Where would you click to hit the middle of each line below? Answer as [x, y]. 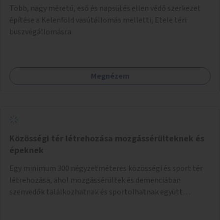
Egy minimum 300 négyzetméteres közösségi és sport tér [106, 168]
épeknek [27, 150]
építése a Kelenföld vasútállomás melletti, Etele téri [98, 20]
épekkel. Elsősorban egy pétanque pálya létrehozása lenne [108, 204]
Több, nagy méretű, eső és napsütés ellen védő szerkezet [105, 8]
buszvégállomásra [40, 32]
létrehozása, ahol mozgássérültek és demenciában [95, 180]
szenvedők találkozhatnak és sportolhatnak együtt [96, 192]
